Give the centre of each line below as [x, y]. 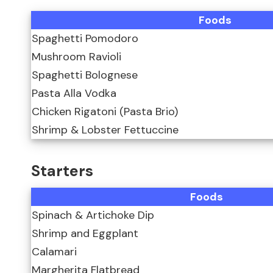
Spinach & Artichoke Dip [93, 215]
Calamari [54, 252]
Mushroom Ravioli [76, 57]
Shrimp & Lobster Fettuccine [105, 130]
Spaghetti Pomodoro [85, 39]
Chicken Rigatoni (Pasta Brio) [105, 112]
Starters [62, 171]
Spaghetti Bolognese [85, 75]
